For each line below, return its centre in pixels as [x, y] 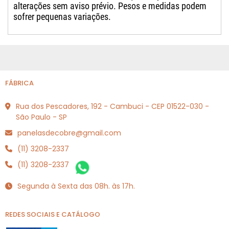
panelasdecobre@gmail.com [69, 133]
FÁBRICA [19, 83]
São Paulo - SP [41, 117]
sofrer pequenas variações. [62, 16]
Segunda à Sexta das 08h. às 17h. [76, 186]
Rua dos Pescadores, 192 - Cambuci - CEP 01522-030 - [112, 107]
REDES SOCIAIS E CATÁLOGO [53, 215]
